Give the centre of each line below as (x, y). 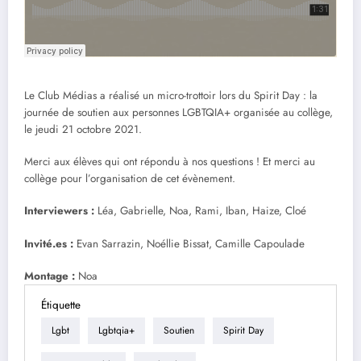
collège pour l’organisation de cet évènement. (130, 179)
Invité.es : (49, 243)
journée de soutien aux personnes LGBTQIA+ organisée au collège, (178, 113)
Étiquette (61, 305)
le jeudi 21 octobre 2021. (83, 130)
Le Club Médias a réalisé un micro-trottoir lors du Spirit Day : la (171, 96)
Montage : (50, 276)
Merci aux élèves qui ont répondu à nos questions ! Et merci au (170, 162)
